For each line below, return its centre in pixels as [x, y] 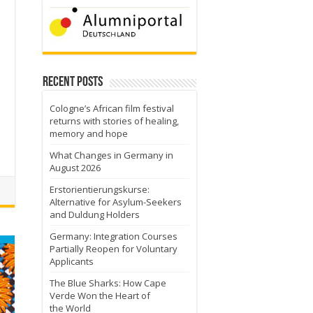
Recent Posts [73, 82]
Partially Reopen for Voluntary [114, 248]
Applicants [72, 261]
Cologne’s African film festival [112, 108]
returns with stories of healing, [114, 121]
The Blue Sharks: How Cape [108, 283]
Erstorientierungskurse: [100, 189]
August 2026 [75, 167]
